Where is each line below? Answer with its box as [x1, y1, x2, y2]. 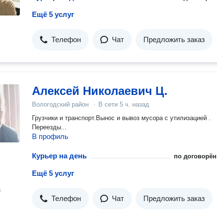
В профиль [32, 132, 68, 140]
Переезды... [32, 124, 67, 131]
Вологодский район [32, 101, 89, 108]
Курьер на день [32, 152, 87, 160]
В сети [98, 101, 120, 108]
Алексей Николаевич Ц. [32, 84, 168, 97]
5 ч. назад [120, 101, 149, 108]
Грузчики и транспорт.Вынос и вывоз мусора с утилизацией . [32, 114, 211, 122]
